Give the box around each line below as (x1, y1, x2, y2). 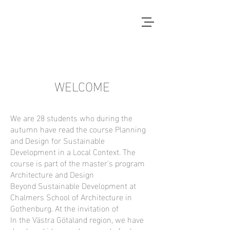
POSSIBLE (33, 33, 57, 43)
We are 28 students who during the (10, 110, 132, 125)
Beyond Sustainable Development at (10, 178, 136, 193)
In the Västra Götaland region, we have (10, 212, 144, 226)
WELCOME (54, 73, 110, 97)
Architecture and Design (10, 166, 94, 181)
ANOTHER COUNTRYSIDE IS (13, 24, 78, 33)
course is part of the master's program (10, 155, 145, 170)
